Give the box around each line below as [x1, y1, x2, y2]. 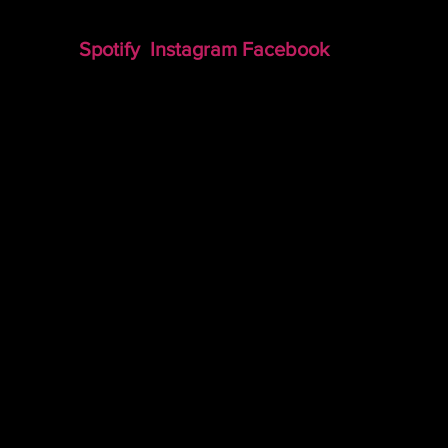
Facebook [242, 38, 329, 60]
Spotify [79, 38, 140, 60]
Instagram [150, 38, 237, 60]
